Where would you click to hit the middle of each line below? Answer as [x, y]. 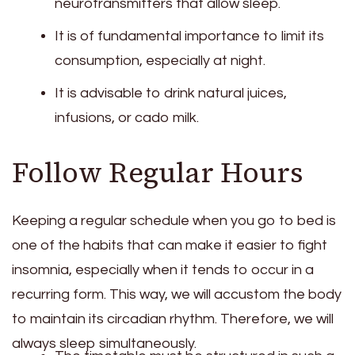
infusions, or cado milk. [127, 118]
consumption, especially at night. [160, 61]
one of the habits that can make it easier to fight [170, 245]
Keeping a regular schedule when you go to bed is [174, 220]
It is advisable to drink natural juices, [171, 94]
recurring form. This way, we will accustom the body [177, 294]
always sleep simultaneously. [104, 343]
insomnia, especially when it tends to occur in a [163, 269]
